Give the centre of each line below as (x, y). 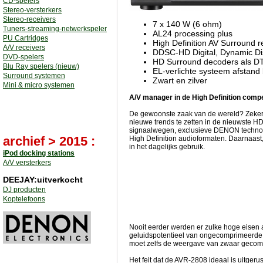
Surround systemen (34, 76)
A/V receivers (24, 48)
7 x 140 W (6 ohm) (187, 24)
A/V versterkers (27, 163)
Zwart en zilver (180, 80)
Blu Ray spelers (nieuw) (41, 66)
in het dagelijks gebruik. (167, 147)
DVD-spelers (23, 57)
